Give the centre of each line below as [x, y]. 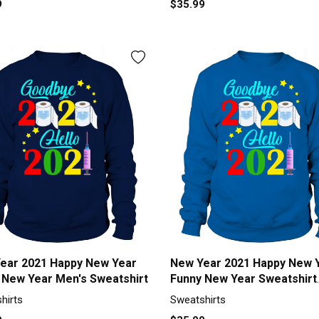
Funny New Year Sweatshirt [243, 279]
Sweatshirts [198, 300]
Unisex [188, 295]
